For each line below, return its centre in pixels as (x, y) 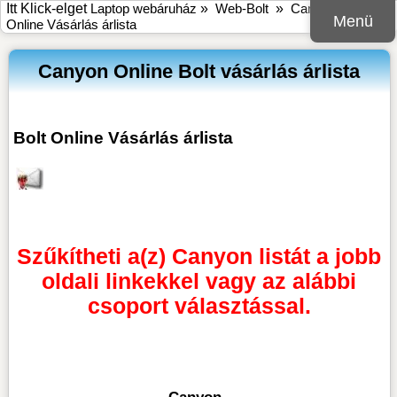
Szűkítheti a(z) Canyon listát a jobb (199, 257)
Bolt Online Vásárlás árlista (123, 137)
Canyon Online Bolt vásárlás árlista (199, 71)
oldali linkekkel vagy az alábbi (199, 281)
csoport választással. (199, 306)
